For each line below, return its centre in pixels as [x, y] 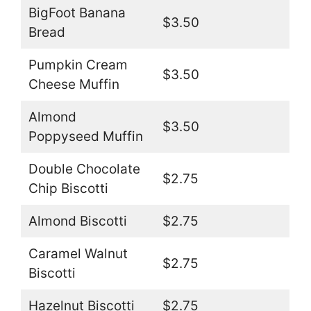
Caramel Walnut [78, 254]
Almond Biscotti [77, 221]
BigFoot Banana [77, 13]
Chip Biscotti [68, 189]
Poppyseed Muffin [85, 137]
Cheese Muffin [74, 85]
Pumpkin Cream [78, 65]
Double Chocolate [84, 169]
